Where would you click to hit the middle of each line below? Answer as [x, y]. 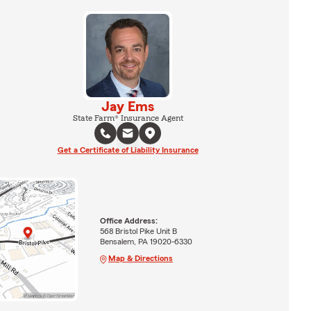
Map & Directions [140, 258]
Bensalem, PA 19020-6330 [146, 241]
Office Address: [128, 220]
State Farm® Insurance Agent [128, 118]
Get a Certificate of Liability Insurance [128, 150]
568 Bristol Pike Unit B [138, 231]
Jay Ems [128, 107]
